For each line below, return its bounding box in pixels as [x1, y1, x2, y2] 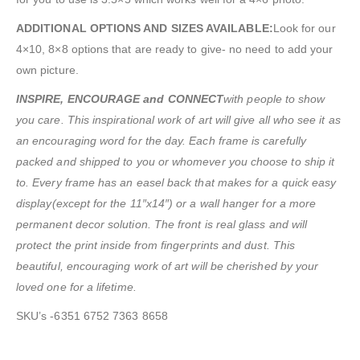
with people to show [223, 92, 325, 106]
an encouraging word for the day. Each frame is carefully [16, 134, 306, 148]
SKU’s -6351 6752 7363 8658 [16, 309, 168, 323]
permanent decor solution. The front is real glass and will [16, 218, 308, 231]
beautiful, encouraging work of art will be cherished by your [16, 260, 319, 273]
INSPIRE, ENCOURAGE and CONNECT [16, 92, 224, 106]
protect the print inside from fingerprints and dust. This [16, 239, 295, 252]
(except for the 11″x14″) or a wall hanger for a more [51, 197, 317, 211]
